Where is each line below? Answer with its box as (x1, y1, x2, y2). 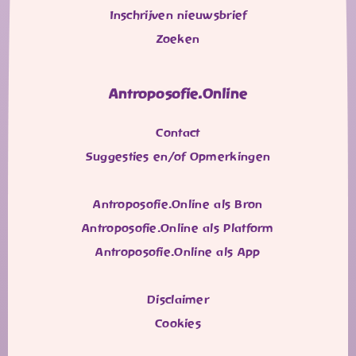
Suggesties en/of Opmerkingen (85, 149, 271, 163)
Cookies (154, 316, 202, 330)
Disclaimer (147, 292, 209, 306)
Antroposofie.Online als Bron (93, 197, 263, 211)
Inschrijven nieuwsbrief (109, 9, 247, 22)
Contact (156, 126, 200, 139)
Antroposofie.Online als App (95, 245, 261, 258)
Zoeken (156, 33, 200, 46)
